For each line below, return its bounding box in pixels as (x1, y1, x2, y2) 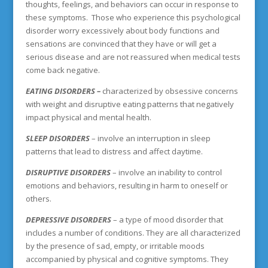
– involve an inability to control (112, 167, 222, 178)
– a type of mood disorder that (112, 214, 223, 225)
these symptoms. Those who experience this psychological (25, 12, 240, 23)
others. (25, 193, 51, 204)
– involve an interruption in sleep (91, 133, 211, 144)
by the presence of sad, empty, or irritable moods (25, 240, 205, 251)
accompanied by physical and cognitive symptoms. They (25, 254, 229, 264)
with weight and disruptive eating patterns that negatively (25, 99, 234, 109)
